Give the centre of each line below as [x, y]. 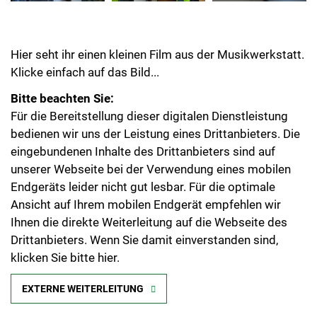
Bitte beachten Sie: [62, 88]
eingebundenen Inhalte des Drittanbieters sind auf [143, 141]
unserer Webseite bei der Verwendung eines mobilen [151, 159]
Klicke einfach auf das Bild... [85, 61]
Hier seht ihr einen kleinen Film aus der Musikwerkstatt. [157, 44]
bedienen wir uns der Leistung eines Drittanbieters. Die [155, 123]
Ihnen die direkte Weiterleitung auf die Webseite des [149, 212]
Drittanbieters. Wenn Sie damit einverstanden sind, [144, 230]
